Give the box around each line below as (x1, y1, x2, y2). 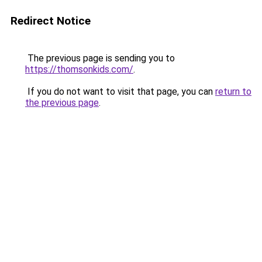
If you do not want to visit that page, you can (25, 86, 215, 97)
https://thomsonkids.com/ (25, 64, 133, 75)
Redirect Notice (11, 14, 91, 27)
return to (215, 86, 251, 97)
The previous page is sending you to (25, 53, 175, 64)
